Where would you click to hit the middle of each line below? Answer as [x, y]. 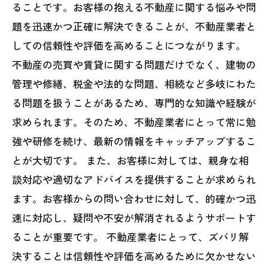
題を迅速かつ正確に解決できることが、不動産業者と [134, 26]
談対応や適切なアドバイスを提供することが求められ [134, 179]
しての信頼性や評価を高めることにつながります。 [129, 45]
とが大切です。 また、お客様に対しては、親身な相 [130, 160]
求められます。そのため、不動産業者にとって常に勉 [134, 122]
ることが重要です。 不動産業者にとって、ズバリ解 [130, 237]
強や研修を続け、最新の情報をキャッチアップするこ [134, 141]
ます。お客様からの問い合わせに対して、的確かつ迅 [134, 198]
